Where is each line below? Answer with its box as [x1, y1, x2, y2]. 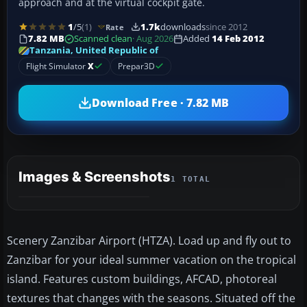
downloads [160, 21, 206, 33]
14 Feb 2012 [212, 33, 265, 45]
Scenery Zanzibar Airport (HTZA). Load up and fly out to [7, 233, 291, 249]
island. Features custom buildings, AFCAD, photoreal [7, 271, 277, 287]
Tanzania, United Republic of [29, 45, 158, 57]
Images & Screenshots [19, 169, 171, 186]
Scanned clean [74, 33, 132, 45]
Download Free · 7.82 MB [91, 95, 230, 110]
